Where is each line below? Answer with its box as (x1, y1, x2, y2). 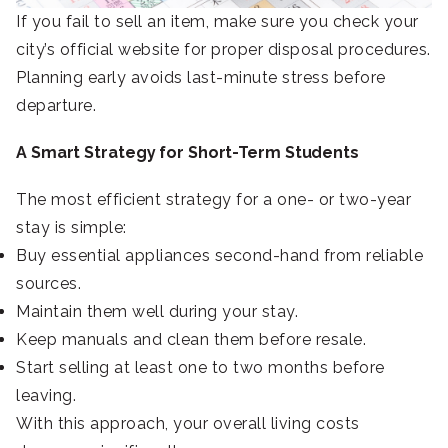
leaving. (16, 385, 76, 405)
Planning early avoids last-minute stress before (16, 67, 386, 87)
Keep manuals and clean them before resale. (16, 329, 366, 349)
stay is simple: (16, 217, 127, 237)
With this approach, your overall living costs (16, 413, 360, 433)
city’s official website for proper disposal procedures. (16, 39, 431, 59)
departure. (16, 95, 96, 115)
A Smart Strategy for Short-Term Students (16, 142, 359, 162)
